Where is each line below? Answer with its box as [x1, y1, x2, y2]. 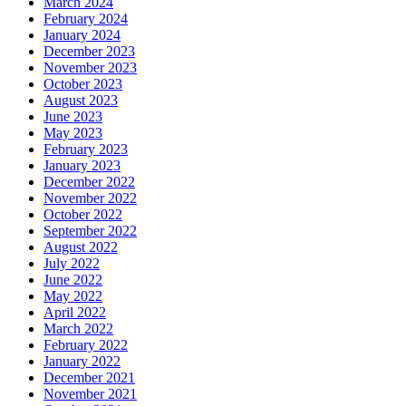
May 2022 [43, 288, 102, 304]
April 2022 [43, 304, 106, 321]
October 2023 [43, 76, 122, 92]
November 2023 [43, 60, 137, 76]
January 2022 [43, 353, 121, 370]
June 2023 [43, 109, 102, 125]
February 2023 [43, 141, 128, 158]
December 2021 [43, 370, 135, 386]
